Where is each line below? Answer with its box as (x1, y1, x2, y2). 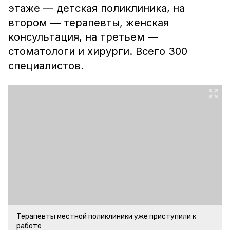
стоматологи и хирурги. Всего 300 (8, 45, 187, 57)
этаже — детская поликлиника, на (8, 2, 185, 14)
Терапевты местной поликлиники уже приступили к (16, 212, 196, 221)
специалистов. (8, 60, 87, 72)
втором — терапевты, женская (8, 16, 169, 29)
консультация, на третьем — (8, 31, 158, 43)
